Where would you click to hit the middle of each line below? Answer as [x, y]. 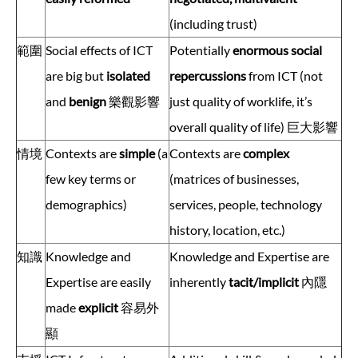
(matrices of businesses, [234, 178]
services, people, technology [246, 204]
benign [88, 101]
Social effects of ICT [99, 50]
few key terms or [91, 178]
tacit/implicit [265, 281]
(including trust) [213, 23]
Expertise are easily [98, 281]
